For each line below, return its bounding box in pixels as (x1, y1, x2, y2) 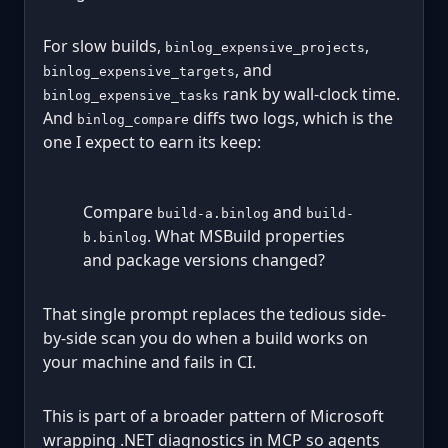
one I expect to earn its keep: (43, 131, 261, 154)
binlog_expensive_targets (43, 64, 235, 80)
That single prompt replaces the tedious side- (43, 303, 386, 326)
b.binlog (83, 230, 147, 246)
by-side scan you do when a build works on (43, 327, 368, 350)
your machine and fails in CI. (43, 351, 256, 374)
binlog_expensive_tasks (43, 88, 219, 104)
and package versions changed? (83, 249, 325, 272)
